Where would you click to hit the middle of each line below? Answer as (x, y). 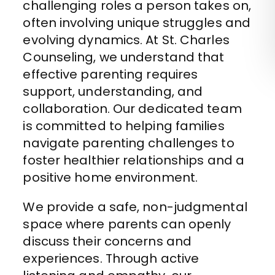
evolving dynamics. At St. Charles (126, 40)
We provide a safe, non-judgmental (135, 207)
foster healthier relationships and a (134, 161)
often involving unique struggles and (137, 23)
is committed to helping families (124, 126)
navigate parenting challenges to (129, 143)
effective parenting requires (110, 75)
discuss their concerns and (107, 242)
